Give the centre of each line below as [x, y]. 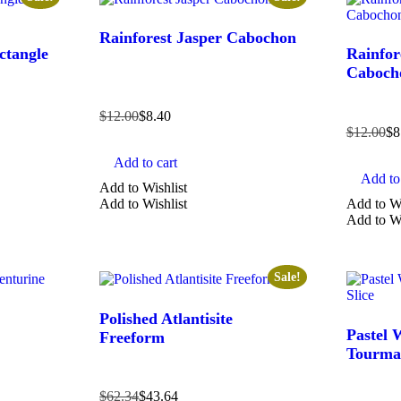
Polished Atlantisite [166, 318]
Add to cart [146, 163]
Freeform [132, 337]
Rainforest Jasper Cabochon [198, 38]
